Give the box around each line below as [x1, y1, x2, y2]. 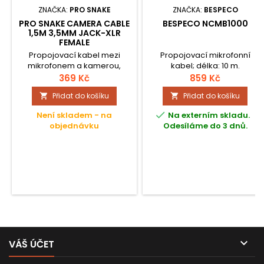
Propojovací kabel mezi [28, 49, 120, 61]
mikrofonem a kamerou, [28, 60, 121, 71]
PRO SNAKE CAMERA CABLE [19, 18, 130, 29]
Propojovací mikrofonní [160, 49, 250, 61]
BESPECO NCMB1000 [162, 18, 248, 29]
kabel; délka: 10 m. [170, 60, 240, 71]
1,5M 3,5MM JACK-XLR [28, 27, 121, 39]
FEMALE [59, 37, 90, 48]
